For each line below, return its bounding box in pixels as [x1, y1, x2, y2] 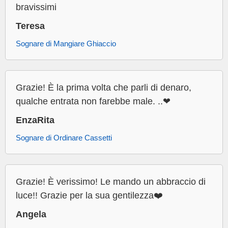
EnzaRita [16, 115, 54, 126]
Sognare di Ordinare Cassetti [16, 133, 112, 142]
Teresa [16, 21, 45, 32]
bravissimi [16, 2, 56, 13]
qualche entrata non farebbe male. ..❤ [16, 96, 170, 107]
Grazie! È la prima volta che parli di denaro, [16, 82, 191, 93]
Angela [16, 209, 46, 220]
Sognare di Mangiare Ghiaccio [16, 39, 116, 48]
